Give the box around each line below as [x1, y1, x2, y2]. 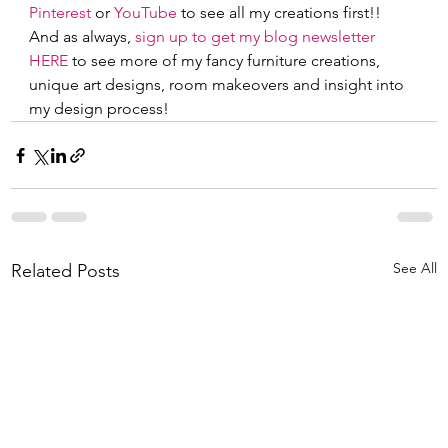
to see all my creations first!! [177, 3, 390, 23]
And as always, [29, 27, 132, 47]
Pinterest [29, 3, 92, 23]
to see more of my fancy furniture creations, [68, 51, 385, 71]
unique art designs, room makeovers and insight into [29, 75, 409, 95]
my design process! [29, 99, 190, 119]
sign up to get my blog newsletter [131, 27, 380, 47]
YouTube [110, 3, 178, 23]
